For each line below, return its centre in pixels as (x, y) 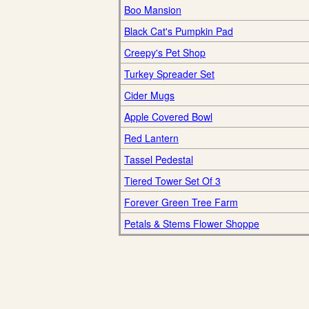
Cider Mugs (149, 95)
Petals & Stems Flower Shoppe (192, 223)
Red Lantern (151, 138)
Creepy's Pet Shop (165, 52)
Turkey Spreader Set (169, 74)
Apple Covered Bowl (168, 117)
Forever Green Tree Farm (181, 202)
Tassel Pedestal (159, 159)
